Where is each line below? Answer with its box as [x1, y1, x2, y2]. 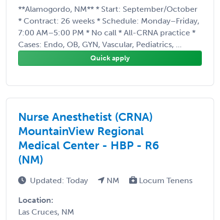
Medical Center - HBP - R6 [18, 138, 159, 152]
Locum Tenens [137, 175, 192, 185]
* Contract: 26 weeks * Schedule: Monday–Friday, [18, 16, 199, 26]
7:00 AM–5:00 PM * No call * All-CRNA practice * [18, 27, 195, 37]
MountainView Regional [18, 124, 144, 138]
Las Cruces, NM [18, 207, 74, 217]
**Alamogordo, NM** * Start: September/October [18, 4, 197, 14]
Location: [18, 195, 54, 205]
